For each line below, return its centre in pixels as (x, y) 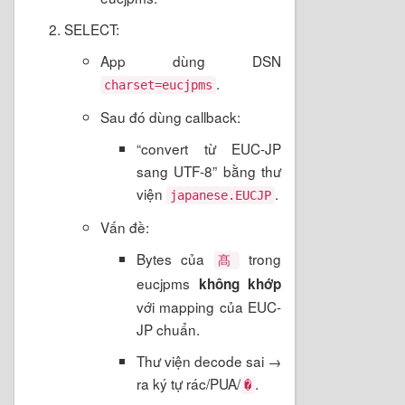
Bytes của (175, 258)
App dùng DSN (191, 60)
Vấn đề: (125, 226)
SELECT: (92, 28)
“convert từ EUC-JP (209, 148)
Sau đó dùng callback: (170, 116)
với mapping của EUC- (209, 306)
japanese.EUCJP (221, 195)
